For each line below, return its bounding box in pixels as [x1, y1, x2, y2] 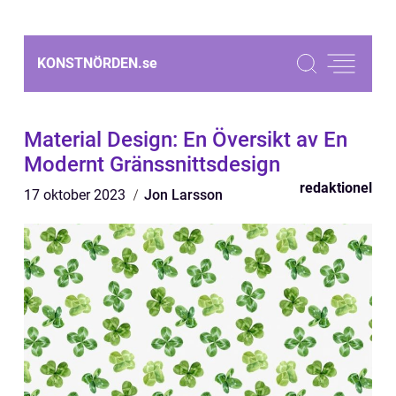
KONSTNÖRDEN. [37, 55, 142, 72]
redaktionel [300, 179, 372, 196]
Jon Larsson [144, 187, 223, 203]
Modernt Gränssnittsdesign [24, 152, 280, 177]
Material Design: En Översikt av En [24, 127, 347, 152]
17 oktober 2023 [24, 187, 129, 203]
